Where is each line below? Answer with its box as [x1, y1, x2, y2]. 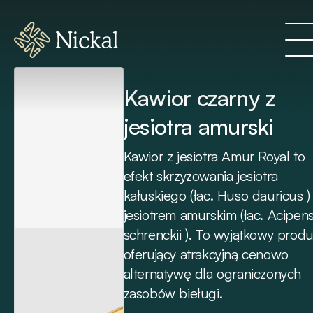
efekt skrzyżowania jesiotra [123, 167, 278, 184]
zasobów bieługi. [123, 284, 223, 302]
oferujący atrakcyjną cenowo [123, 245, 289, 263]
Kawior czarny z [123, 84, 275, 112]
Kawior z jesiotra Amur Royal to [123, 147, 305, 165]
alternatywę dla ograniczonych [123, 265, 301, 282]
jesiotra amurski [123, 112, 274, 140]
